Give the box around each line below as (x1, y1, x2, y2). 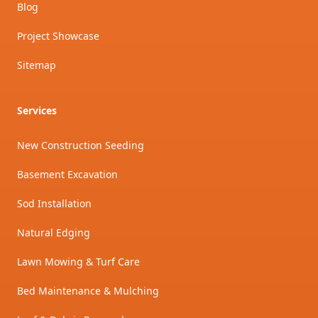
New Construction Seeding (17, 138, 144, 153)
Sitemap (17, 58, 56, 72)
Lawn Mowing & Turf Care (17, 255, 140, 269)
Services (17, 104, 57, 118)
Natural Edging (17, 226, 90, 240)
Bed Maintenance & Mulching (17, 284, 159, 298)
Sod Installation (17, 197, 92, 211)
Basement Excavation (17, 168, 118, 182)
